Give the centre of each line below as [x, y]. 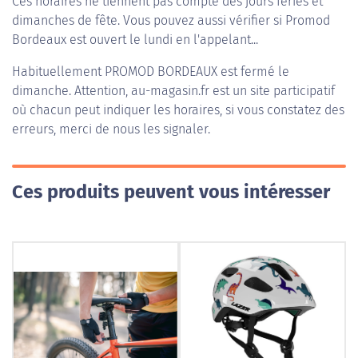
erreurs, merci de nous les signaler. [111, 129]
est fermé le [253, 72]
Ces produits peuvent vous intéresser [171, 192]
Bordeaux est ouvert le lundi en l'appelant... [135, 40]
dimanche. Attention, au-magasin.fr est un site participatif [173, 91]
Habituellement [58, 72]
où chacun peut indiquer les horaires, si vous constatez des [178, 110]
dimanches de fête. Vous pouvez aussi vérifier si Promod [171, 20]
